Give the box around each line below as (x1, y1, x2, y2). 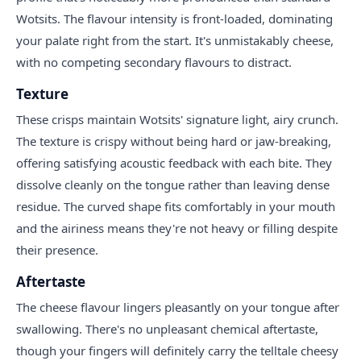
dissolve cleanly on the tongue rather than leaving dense (16, 176, 330, 193)
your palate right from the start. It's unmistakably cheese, (16, 31, 334, 48)
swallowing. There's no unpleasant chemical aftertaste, (16, 320, 318, 337)
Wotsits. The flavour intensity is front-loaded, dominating (16, 10, 333, 27)
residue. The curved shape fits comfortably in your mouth (16, 197, 335, 214)
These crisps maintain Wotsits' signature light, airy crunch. (16, 110, 338, 127)
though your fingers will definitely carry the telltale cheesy (16, 342, 338, 359)
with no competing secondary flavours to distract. (16, 53, 292, 70)
